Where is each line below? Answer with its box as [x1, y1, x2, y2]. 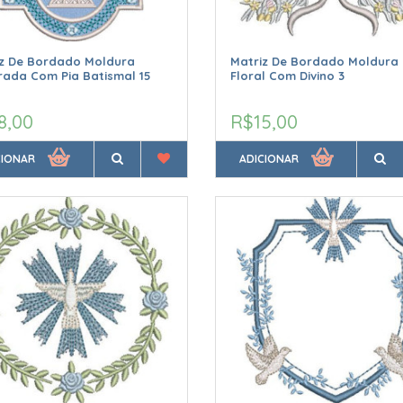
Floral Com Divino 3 [229, 68, 345, 84]
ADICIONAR [238, 152, 299, 166]
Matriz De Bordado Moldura [229, 54, 399, 69]
